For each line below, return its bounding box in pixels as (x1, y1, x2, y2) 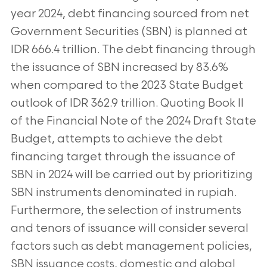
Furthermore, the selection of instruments (10, 204, 241, 218)
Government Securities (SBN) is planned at (10, 25, 247, 39)
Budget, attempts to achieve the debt (10, 132, 223, 146)
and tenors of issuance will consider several (10, 222, 249, 235)
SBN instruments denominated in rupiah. (10, 186, 237, 200)
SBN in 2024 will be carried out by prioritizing (10, 168, 253, 182)
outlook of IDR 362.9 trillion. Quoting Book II (10, 97, 244, 110)
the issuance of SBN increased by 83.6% (10, 61, 228, 74)
